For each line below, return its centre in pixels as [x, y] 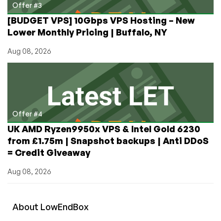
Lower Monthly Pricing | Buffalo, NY [87, 32]
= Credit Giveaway [49, 152]
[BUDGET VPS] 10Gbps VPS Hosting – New [101, 20]
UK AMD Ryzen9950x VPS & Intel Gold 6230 [104, 129]
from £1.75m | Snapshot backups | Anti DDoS [108, 140]
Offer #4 [27, 113]
